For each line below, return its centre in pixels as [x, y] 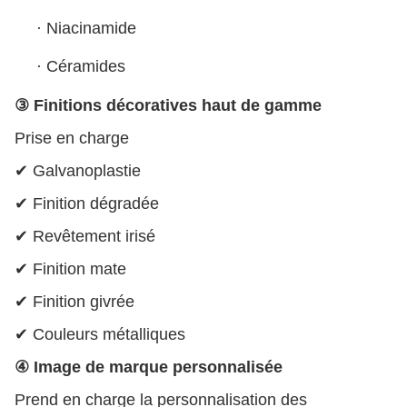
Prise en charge [72, 138]
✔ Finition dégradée [87, 203]
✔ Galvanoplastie [78, 170]
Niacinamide [91, 28]
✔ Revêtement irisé [85, 236]
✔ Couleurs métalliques [100, 334]
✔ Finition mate [70, 268]
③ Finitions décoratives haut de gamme [168, 105]
